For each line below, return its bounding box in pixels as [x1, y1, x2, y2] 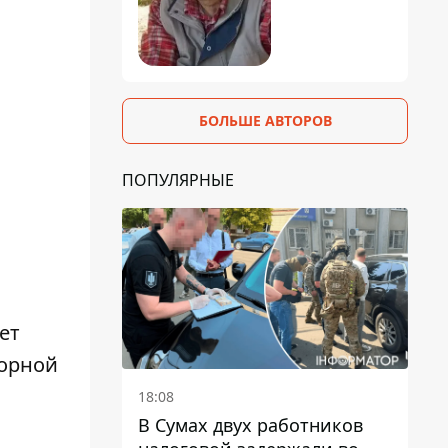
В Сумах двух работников [138, 412, 363, 437]
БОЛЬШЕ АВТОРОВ [198, 110, 332, 130]
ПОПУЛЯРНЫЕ [122, 168, 234, 191]
